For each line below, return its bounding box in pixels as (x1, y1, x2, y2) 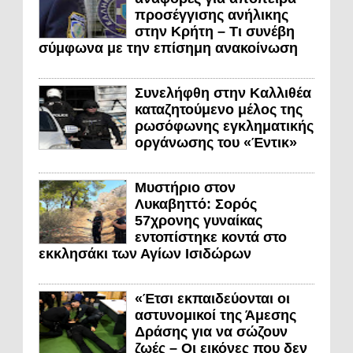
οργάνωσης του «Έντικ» (135, 134, 297, 150)
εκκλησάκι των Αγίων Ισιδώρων (39, 245, 251, 262)
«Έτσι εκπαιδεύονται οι (135, 290, 290, 307)
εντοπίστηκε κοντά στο (135, 229, 287, 245)
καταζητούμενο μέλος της (135, 101, 303, 117)
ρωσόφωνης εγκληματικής (135, 117, 314, 134)
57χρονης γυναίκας (135, 212, 262, 229)
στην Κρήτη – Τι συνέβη (135, 23, 295, 39)
